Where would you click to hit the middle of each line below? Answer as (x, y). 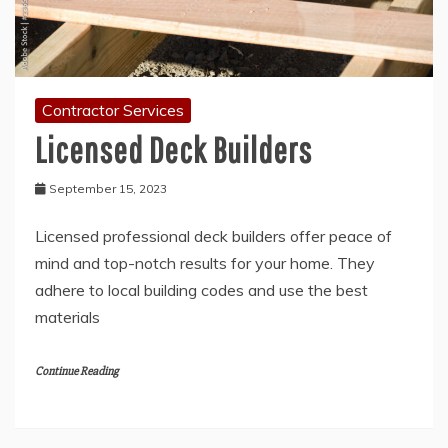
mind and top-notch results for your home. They (205, 263)
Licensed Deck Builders (173, 150)
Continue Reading (76, 372)
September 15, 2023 (108, 189)
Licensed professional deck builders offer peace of (213, 236)
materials (67, 317)
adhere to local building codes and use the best (201, 290)
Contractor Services (113, 110)
